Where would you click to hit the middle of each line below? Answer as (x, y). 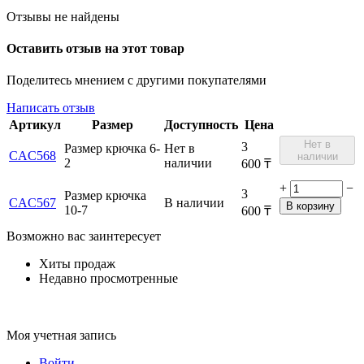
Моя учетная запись (61, 336)
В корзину (310, 206)
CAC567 (32, 203)
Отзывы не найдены (63, 16)
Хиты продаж (77, 264)
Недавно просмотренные (108, 279)
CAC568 (32, 156)
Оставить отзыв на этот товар (95, 49)
